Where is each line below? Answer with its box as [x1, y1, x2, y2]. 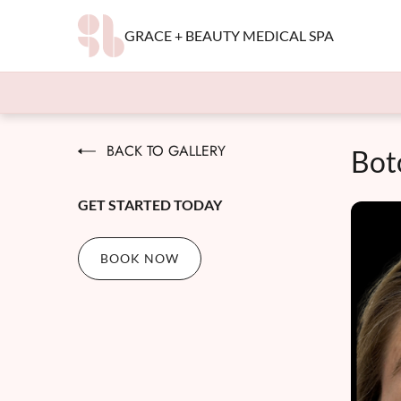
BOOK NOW [100, 251, 179, 266]
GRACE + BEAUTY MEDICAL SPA [124, 27, 335, 44]
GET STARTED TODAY [78, 196, 222, 213]
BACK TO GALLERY [107, 141, 226, 161]
